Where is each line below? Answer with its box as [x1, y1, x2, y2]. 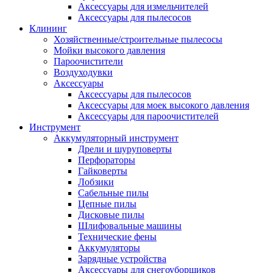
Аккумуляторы [78, 243, 140, 253]
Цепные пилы [78, 199, 136, 209]
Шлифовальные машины [78, 221, 182, 231]
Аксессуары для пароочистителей [78, 111, 219, 121]
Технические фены [78, 232, 157, 242]
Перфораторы [78, 155, 135, 165]
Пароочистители [54, 56, 123, 66]
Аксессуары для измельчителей [78, 1, 208, 12]
